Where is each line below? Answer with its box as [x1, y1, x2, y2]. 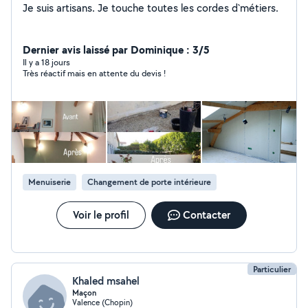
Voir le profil [72, 208, 129, 222]
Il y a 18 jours [23, 56, 70, 68]
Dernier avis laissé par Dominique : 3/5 [23, 42, 210, 57]
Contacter [182, 208, 230, 222]
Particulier [253, 263, 291, 275]
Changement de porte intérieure [87, 176, 211, 188]
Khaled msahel [72, 274, 140, 288]
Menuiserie [28, 176, 71, 188]
